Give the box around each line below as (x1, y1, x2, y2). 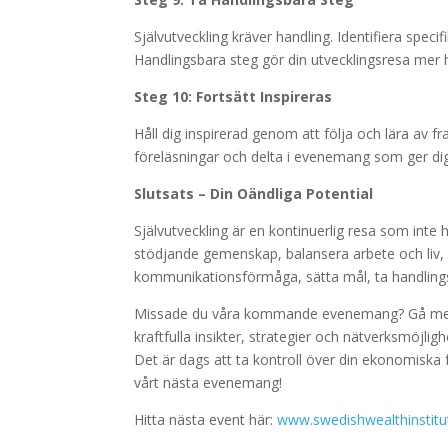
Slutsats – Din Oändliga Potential (134, 184, 374, 203)
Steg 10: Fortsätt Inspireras (134, 87, 333, 106)
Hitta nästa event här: (134, 410, 278, 429)
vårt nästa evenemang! (134, 373, 283, 392)
